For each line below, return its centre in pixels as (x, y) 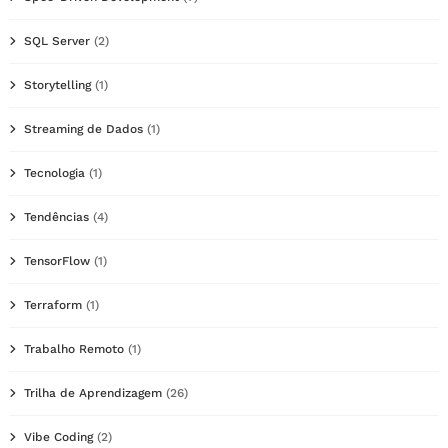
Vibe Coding (58, 436)
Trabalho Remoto (74, 348)
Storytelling (57, 84)
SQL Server (57, 40)
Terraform (53, 304)
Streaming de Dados (83, 128)
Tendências (56, 216)
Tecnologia (54, 172)
